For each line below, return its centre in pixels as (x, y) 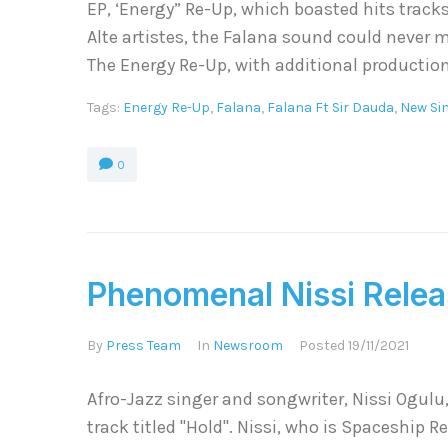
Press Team (143, 346)
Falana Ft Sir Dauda (330, 108)
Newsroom (248, 346)
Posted (323, 346)
